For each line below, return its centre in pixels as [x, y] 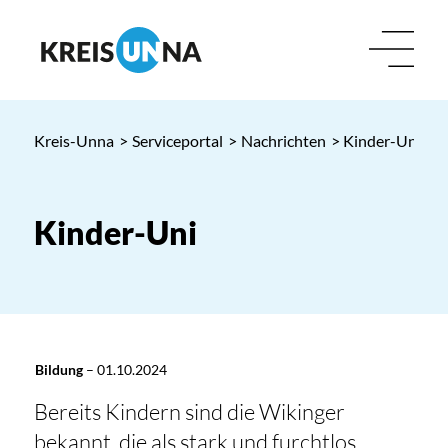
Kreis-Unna [73, 140]
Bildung [58, 369]
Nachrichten [283, 140]
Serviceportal [177, 140]
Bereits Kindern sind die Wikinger [189, 412]
